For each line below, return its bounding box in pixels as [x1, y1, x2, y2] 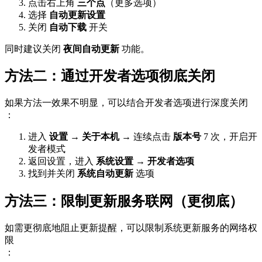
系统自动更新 [77, 168, 133, 179]
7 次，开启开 [201, 132, 257, 142]
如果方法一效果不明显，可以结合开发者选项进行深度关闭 [5, 98, 248, 108]
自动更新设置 [49, 9, 105, 20]
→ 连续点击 [119, 132, 173, 142]
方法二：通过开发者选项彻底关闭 [5, 68, 215, 84]
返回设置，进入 [28, 156, 96, 167]
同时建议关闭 [5, 43, 63, 54]
